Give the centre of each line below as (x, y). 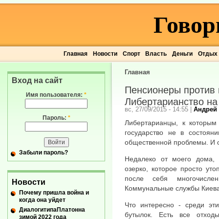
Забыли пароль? (44, 153)
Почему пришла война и (54, 192)
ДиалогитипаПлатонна (52, 209)
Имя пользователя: (55, 95)
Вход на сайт (37, 80)
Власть (156, 54)
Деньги (182, 54)
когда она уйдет (42, 200)
